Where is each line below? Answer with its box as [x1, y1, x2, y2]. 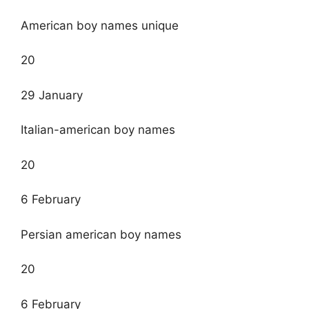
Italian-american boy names [21, 123, 175, 137]
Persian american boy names [21, 227, 181, 241]
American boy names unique [21, 18, 179, 32]
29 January [21, 88, 83, 102]
